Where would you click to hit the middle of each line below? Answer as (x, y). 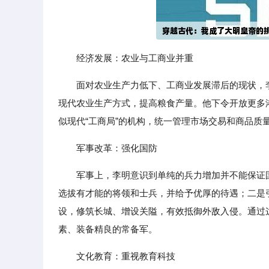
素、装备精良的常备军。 (108, 229)
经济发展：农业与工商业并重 (135, 58)
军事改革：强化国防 (117, 148)
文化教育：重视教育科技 (126, 256)
